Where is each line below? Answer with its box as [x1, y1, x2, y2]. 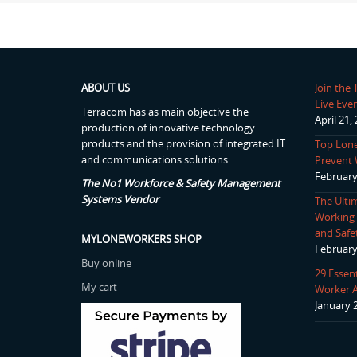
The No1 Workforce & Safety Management [81, 176, 280, 190]
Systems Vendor [81, 192, 159, 206]
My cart [81, 280, 117, 294]
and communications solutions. [81, 152, 230, 167]
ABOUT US [81, 80, 130, 95]
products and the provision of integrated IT [81, 136, 285, 151]
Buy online [81, 256, 131, 270]
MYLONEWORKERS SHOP [81, 232, 202, 246]
